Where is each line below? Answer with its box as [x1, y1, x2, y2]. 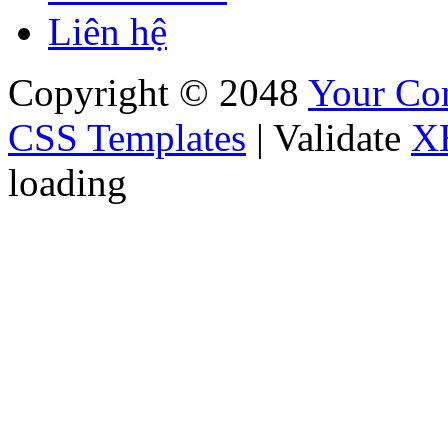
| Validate [246, 116, 411, 160]
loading [8, 161, 127, 205]
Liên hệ [48, 10, 167, 54]
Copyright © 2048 [8, 71, 308, 115]
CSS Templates [8, 116, 246, 160]
